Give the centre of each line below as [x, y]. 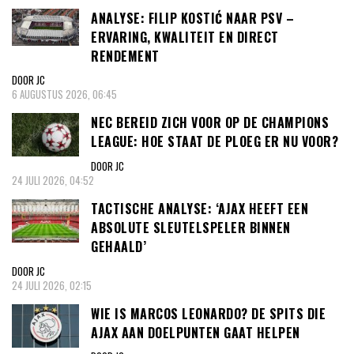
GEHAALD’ [119, 246]
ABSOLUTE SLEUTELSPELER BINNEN [191, 227]
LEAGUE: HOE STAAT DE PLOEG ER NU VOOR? [215, 142]
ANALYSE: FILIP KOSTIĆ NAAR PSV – [192, 18]
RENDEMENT [125, 56]
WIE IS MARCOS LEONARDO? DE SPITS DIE [208, 313]
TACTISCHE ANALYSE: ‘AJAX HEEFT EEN [200, 208]
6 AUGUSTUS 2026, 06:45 [64, 94]
